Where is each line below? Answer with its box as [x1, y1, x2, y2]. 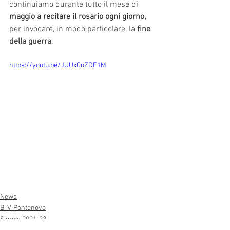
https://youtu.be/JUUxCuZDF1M [9, 61, 106, 70]
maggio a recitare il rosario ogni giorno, [9, 11, 146, 22]
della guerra [9, 36, 51, 47]
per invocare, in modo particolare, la [9, 24, 137, 34]
